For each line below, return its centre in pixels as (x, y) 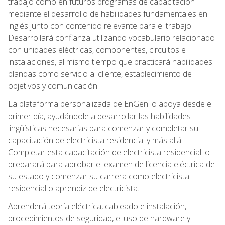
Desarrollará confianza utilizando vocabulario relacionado (111, 37)
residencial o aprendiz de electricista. (74, 188)
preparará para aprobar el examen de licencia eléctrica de (111, 164)
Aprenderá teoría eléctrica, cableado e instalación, (97, 206)
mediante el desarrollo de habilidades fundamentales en (108, 13)
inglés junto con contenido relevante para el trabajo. (100, 25)
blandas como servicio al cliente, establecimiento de (100, 74)
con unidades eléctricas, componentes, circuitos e (97, 49)
